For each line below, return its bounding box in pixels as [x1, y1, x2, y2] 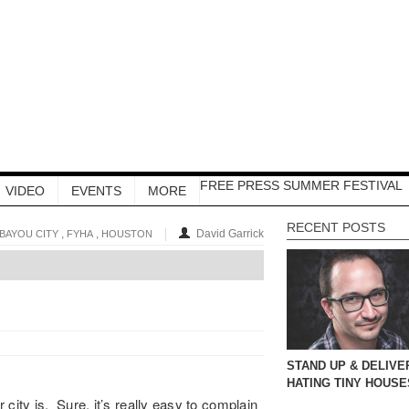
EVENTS [71, 184, 121, 198]
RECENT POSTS [287, 220, 385, 235]
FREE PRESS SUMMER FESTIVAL [200, 178, 403, 193]
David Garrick [196, 227, 264, 240]
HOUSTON [101, 228, 152, 239]
